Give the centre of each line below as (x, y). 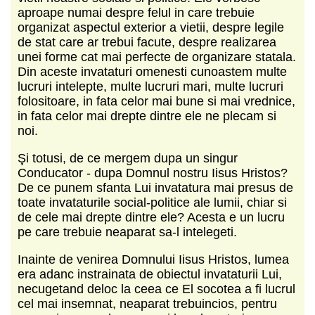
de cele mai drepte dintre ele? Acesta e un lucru (151, 217)
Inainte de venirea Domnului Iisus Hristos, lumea (153, 259)
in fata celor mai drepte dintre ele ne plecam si (147, 116)
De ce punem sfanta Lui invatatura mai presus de (155, 187)
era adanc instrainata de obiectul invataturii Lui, (150, 274)
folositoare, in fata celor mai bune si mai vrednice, (156, 101)
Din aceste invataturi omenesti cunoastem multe (152, 71)
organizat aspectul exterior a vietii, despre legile (151, 27)
